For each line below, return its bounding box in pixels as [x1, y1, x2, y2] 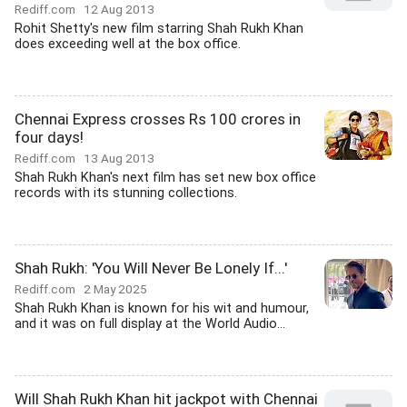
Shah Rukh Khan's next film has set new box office [15, 170, 316, 185]
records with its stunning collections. [15, 185, 237, 201]
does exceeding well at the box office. [15, 36, 241, 52]
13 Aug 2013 [84, 151, 154, 165]
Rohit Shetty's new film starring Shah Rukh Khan [15, 21, 303, 36]
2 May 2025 [84, 282, 147, 296]
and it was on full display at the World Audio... [15, 316, 285, 332]
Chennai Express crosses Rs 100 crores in [15, 110, 301, 128]
